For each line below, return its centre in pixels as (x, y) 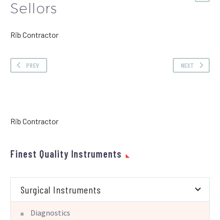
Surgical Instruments (61, 189)
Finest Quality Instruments (66, 153)
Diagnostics (50, 212)
